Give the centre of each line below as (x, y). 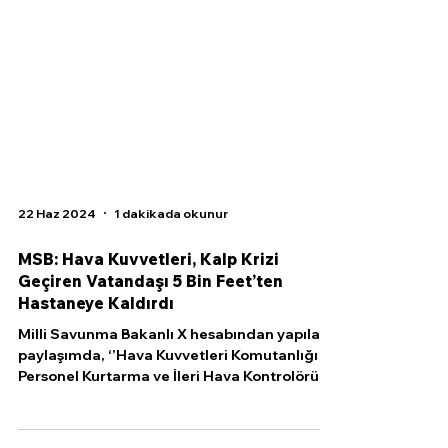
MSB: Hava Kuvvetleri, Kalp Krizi (148, 299)
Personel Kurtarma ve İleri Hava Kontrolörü (168, 416)
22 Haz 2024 (57, 253)
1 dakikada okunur (171, 253)
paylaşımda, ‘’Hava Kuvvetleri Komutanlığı (124, 395)
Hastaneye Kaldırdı (96, 343)
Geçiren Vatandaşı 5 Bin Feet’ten (150, 321)
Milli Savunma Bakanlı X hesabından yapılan (173, 374)
